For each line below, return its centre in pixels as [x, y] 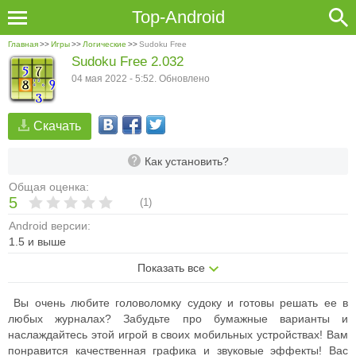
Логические [104, 44]
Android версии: [50, 226]
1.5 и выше [37, 242]
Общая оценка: [49, 187]
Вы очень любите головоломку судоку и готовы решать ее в [178, 303]
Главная [23, 44]
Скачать [57, 126]
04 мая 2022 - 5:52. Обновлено [141, 79]
